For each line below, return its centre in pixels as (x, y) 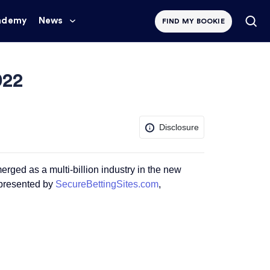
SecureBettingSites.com (107, 184)
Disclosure (179, 127)
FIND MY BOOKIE (193, 21)
